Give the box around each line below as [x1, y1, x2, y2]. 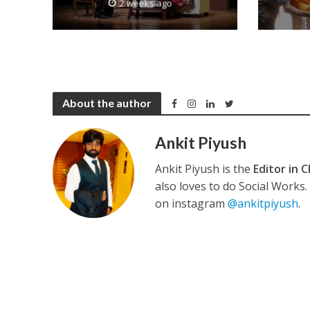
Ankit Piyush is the [155, 161, 254, 177]
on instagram [155, 196, 228, 212]
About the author [62, 96, 152, 110]
